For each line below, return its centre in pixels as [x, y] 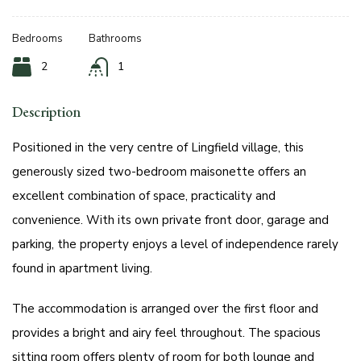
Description [46, 112]
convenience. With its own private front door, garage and [170, 220]
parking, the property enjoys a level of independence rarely [175, 245]
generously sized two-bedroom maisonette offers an [159, 172]
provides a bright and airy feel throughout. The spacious [166, 333]
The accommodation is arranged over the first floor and [165, 309]
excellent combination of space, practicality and [144, 196]
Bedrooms [37, 39]
